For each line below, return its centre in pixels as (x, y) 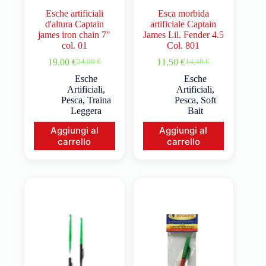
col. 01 (74, 45)
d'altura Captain (74, 24)
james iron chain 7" (75, 34)
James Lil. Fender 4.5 (183, 34)
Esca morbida (183, 13)
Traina (99, 100)
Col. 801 (183, 45)
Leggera (86, 110)
